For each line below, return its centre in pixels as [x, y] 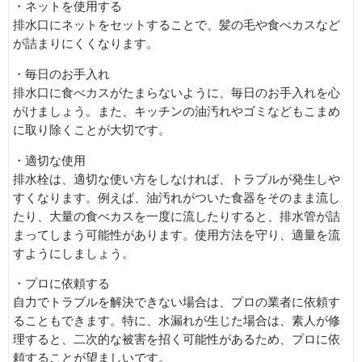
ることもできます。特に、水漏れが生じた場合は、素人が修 [177, 321]
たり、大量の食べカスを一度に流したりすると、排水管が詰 [177, 216]
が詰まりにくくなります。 [86, 44]
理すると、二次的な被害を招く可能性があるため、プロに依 [177, 340]
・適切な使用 [49, 160]
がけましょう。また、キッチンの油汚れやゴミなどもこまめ [177, 111]
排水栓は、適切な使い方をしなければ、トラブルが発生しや [177, 179]
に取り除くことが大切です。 [92, 130]
